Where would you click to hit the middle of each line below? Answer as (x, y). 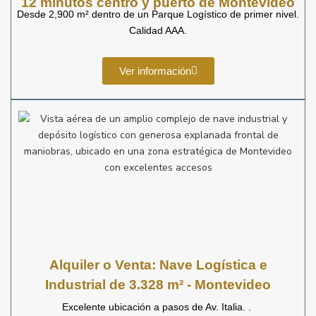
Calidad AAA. (158, 30)
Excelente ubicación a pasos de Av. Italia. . (158, 307)
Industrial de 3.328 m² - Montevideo (158, 285)
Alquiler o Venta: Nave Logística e (158, 265)
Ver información (155, 71)
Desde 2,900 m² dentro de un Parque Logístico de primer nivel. (158, 14)
